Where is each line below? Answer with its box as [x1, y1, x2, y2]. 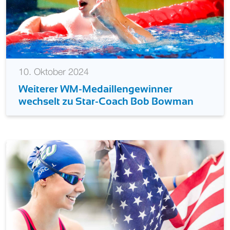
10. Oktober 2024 [18, 68, 89, 77]
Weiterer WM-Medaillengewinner [18, 83, 172, 95]
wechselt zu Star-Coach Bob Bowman [18, 95, 194, 107]
